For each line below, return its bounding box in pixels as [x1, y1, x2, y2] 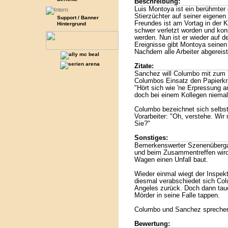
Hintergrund [56, 21, 86, 26]
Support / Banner [56, 15, 99, 20]
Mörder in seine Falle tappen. [134, 192, 220, 199]
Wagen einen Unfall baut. [134, 156, 208, 163]
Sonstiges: [134, 134, 168, 141]
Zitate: [134, 63, 154, 70]
